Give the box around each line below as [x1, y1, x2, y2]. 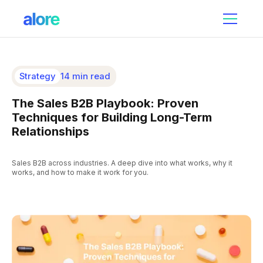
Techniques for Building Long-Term [12, 110, 212, 124]
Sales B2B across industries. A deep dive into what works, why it [12, 158, 232, 167]
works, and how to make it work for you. [12, 167, 149, 177]
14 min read [60, 70, 110, 82]
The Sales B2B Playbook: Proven [12, 96, 198, 110]
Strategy [19, 70, 56, 82]
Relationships [12, 124, 89, 139]
